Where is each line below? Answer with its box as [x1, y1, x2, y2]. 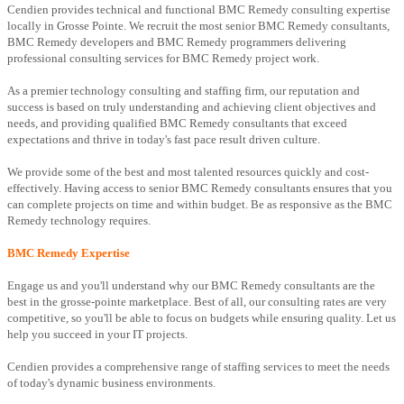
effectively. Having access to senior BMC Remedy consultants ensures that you [7, 181, 392, 196]
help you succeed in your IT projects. [7, 327, 188, 342]
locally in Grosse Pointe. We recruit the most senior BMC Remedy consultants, [7, 19, 390, 33]
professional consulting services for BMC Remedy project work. [7, 51, 319, 66]
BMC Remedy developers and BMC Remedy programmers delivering [7, 35, 346, 50]
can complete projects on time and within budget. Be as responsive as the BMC [7, 197, 392, 212]
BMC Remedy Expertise [7, 246, 130, 261]
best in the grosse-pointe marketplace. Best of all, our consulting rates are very [7, 295, 387, 309]
